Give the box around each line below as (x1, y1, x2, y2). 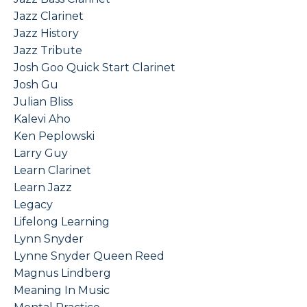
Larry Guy (14, 147, 68, 160)
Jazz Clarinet (14, 10, 84, 23)
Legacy (14, 198, 53, 212)
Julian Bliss (14, 95, 73, 109)
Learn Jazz (14, 181, 72, 195)
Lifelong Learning (14, 215, 110, 229)
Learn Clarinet (14, 164, 91, 177)
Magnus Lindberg (14, 267, 111, 280)
